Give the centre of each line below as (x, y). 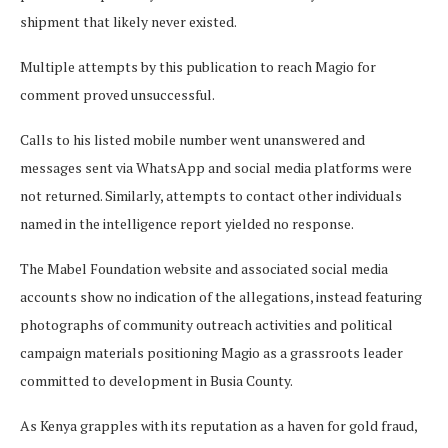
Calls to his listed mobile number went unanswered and (192, 140)
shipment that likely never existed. (128, 22)
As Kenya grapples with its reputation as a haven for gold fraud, (218, 426)
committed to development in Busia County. (156, 381)
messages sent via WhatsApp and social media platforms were (216, 168)
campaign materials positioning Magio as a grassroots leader (211, 353)
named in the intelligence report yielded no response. (187, 224)
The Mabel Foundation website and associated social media (204, 269)
